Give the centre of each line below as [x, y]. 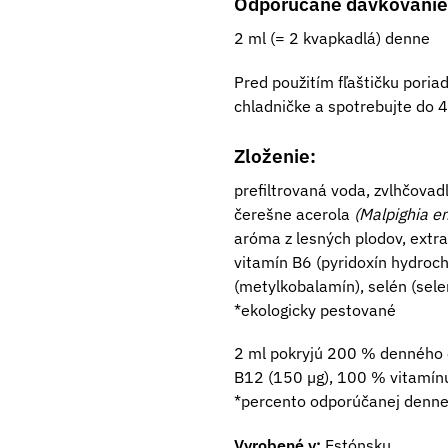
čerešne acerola [293, 213]
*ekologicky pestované [314, 309]
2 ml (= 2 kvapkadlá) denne [331, 38]
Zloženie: [274, 155]
